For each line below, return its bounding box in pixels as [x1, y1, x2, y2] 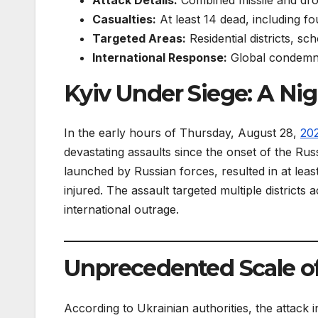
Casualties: [92, 11, 156, 26]
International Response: [92, 50, 227, 65]
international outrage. [64, 202, 179, 217]
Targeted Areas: [92, 31, 186, 45]
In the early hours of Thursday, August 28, [64, 126, 300, 141]
